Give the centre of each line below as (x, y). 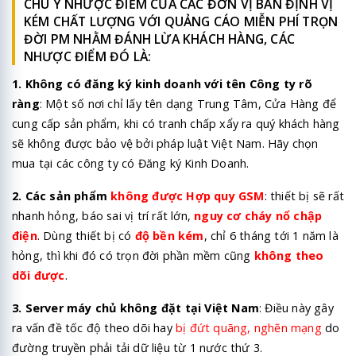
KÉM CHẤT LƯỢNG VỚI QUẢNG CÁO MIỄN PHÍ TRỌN (181, 21)
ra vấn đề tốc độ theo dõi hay (94, 327)
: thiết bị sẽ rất (304, 195)
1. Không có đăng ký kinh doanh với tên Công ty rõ (162, 83)
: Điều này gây (296, 308)
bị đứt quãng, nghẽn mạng (249, 327)
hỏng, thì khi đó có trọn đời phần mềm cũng (133, 255)
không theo (289, 255)
